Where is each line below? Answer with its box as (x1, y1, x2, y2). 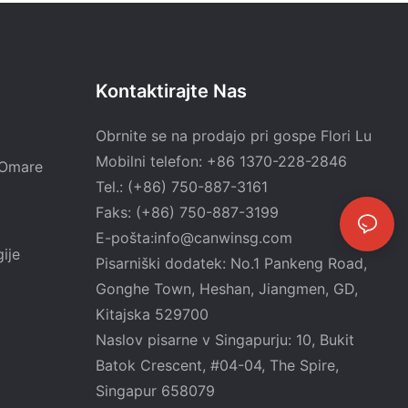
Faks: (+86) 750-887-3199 (95, 203, 279, 222)
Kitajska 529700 (95, 305, 209, 324)
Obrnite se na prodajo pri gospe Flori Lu (95, 127, 372, 146)
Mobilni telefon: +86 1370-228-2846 (95, 152, 347, 171)
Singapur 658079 (95, 382, 215, 401)
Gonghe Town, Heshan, (95, 280, 254, 299)
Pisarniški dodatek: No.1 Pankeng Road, (95, 254, 367, 273)
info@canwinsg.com (153, 229, 292, 248)
